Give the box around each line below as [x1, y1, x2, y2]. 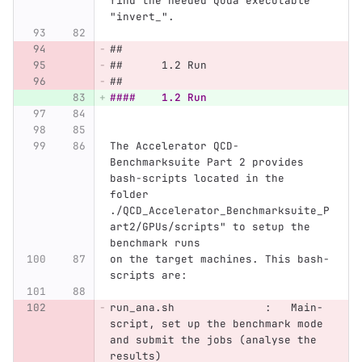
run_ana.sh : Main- [109, 301, 323, 315]
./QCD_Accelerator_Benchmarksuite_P [109, 204, 330, 218]
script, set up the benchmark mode [109, 317, 330, 331]
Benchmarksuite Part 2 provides [109, 155, 310, 170]
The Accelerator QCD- [109, 139, 239, 154]
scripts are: [109, 268, 187, 283]
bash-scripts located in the [109, 171, 291, 186]
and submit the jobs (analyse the [109, 333, 323, 347]
